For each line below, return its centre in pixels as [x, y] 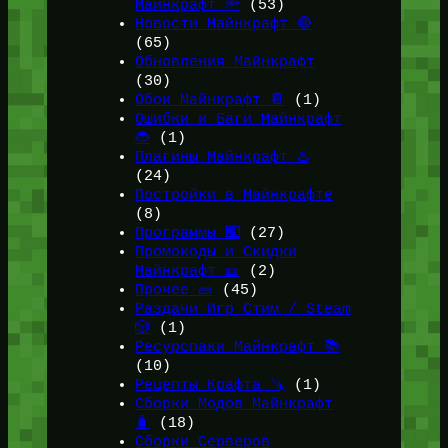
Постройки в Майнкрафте [233, 194]
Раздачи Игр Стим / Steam [242, 308]
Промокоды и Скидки [215, 251]
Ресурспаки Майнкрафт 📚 [237, 346]
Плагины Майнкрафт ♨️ [221, 156]
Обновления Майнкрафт [224, 61]
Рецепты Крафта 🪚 [209, 384]
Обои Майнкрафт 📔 [209, 99]
